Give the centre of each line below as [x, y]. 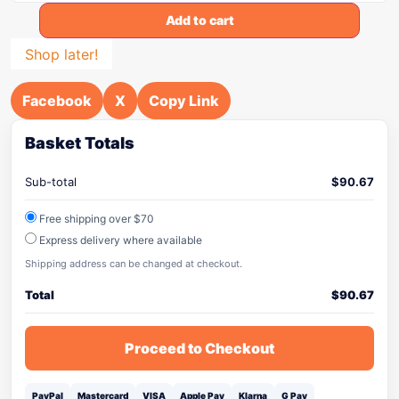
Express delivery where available [119, 240]
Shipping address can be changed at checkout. [134, 264]
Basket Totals [80, 143]
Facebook [57, 101]
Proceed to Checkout [199, 348]
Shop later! [61, 54]
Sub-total [51, 182]
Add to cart [199, 20]
